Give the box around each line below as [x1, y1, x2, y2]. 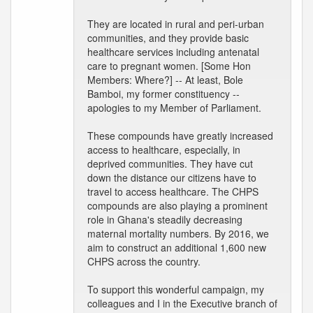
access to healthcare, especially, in [87, 143, 240, 156]
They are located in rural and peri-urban [87, 17, 264, 31]
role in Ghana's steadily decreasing [87, 212, 242, 226]
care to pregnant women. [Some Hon [87, 59, 251, 73]
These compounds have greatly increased [87, 129, 273, 143]
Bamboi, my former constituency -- [87, 87, 240, 101]
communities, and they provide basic [87, 31, 249, 45]
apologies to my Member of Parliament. [87, 101, 261, 115]
